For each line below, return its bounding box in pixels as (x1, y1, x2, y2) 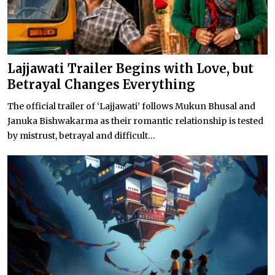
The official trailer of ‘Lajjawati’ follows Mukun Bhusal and (7, 100, 255, 112)
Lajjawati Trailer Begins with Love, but (7, 60, 254, 76)
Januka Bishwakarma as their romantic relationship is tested (7, 115, 263, 126)
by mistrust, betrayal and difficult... (7, 130, 155, 141)
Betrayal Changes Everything (7, 76, 195, 92)
